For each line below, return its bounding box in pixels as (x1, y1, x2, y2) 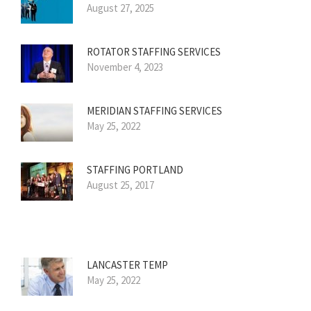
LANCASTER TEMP (87, 258, 168, 272)
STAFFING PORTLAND (87, 163, 183, 177)
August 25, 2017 (87, 178, 154, 192)
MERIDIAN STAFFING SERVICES (87, 104, 222, 118)
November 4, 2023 (87, 60, 163, 74)
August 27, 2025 (87, 1, 154, 15)
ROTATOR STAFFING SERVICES (87, 45, 221, 59)
